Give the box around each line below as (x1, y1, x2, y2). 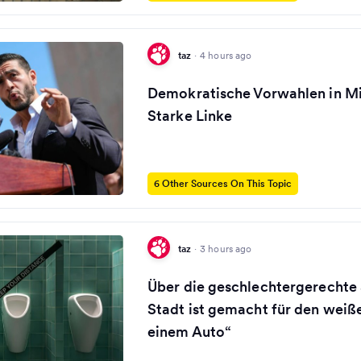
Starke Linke (147, 106, 233, 125)
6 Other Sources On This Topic (154, 177, 292, 189)
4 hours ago (200, 48, 252, 61)
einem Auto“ (147, 322, 232, 341)
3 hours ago (200, 242, 252, 255)
